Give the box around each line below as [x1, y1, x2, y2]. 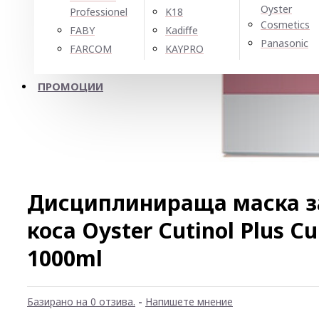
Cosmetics [261, 18, 310, 31]
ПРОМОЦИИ [38, 79, 103, 93]
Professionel [70, 5, 127, 19]
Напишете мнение [145, 295, 233, 308]
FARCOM [70, 42, 112, 56]
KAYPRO [165, 42, 204, 56]
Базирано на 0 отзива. [27, 295, 135, 308]
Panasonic [261, 36, 308, 50]
